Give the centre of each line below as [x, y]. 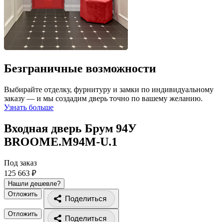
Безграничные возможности [80, 69]
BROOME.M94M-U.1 [61, 141]
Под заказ [20, 163]
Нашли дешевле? [34, 183]
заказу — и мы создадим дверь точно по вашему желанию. [103, 98]
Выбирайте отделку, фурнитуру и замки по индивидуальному [109, 89]
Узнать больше [29, 107]
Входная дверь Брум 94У [70, 128]
